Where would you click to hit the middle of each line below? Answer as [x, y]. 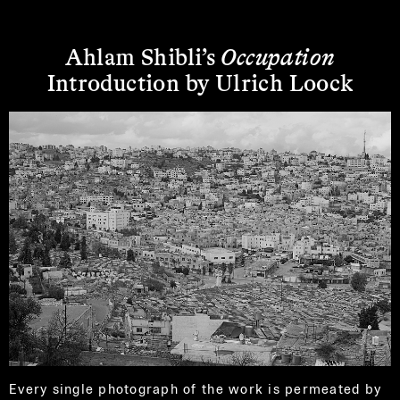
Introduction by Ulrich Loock [200, 81]
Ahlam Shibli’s [143, 55]
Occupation [278, 55]
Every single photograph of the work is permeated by [196, 388]
